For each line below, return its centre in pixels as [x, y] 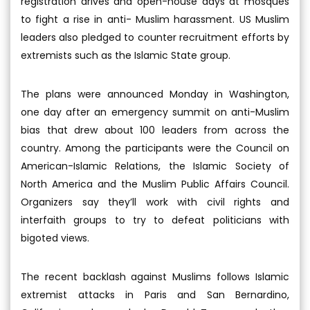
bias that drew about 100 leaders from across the [155, 130]
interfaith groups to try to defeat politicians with [155, 220]
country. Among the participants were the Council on [155, 148]
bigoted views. [55, 238]
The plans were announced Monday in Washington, [155, 94]
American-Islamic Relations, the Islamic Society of [155, 166]
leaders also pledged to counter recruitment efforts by [155, 37]
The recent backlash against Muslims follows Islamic [155, 277]
